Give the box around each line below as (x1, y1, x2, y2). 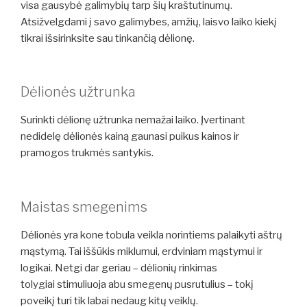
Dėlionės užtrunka (21, 84, 136, 101)
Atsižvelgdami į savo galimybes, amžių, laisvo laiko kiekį (21, 15, 277, 28)
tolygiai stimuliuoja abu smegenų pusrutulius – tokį (21, 278, 254, 291)
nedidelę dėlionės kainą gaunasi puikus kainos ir (21, 130, 239, 143)
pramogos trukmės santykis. (21, 147, 153, 160)
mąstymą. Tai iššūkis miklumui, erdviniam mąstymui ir (21, 245, 262, 258)
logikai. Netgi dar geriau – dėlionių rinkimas (21, 261, 217, 274)
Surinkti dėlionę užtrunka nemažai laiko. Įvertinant (21, 114, 245, 127)
